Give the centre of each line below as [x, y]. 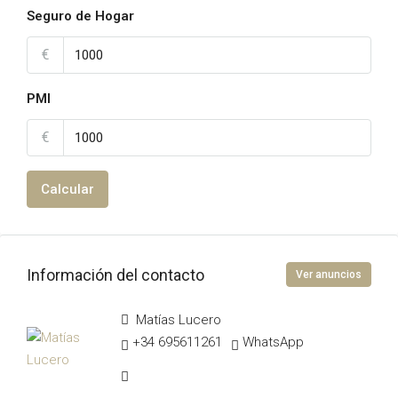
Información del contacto [115, 275]
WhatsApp [274, 342]
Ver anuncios [329, 275]
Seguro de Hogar [80, 16]
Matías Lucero [177, 320]
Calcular [68, 190]
